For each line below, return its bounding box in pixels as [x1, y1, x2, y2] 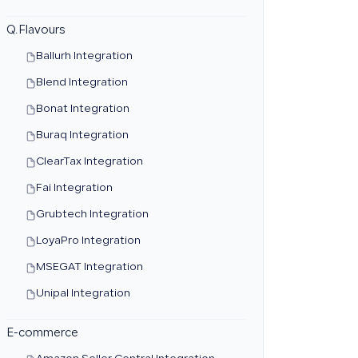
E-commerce [6, 328, 78, 340]
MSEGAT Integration [35, 263, 143, 272]
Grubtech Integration [35, 210, 149, 220]
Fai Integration [35, 184, 113, 193]
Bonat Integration [35, 105, 129, 114]
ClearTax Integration [35, 157, 143, 167]
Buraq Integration [35, 131, 129, 141]
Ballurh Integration [35, 52, 133, 62]
